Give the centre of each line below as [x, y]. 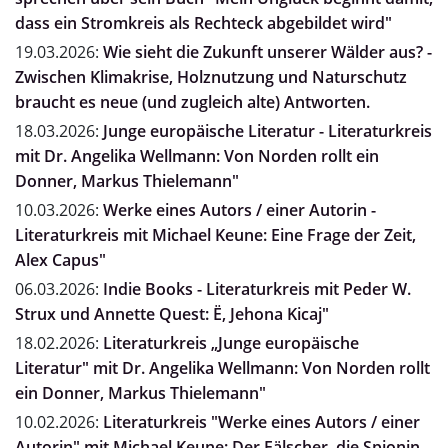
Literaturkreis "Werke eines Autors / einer [261, 422]
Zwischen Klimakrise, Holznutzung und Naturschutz [211, 77]
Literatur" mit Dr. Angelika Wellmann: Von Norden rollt [222, 368]
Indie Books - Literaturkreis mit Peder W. [257, 289]
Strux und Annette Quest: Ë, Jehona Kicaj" [172, 314]
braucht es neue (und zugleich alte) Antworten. [192, 102]
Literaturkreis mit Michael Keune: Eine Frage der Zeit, [215, 235]
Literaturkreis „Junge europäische [231, 343]
